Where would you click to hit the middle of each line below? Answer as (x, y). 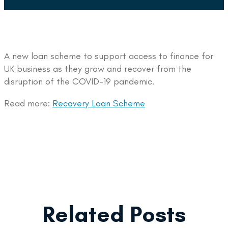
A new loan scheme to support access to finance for (109, 56)
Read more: (28, 103)
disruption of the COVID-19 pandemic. (79, 81)
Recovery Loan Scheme (99, 103)
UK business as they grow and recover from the (98, 68)
